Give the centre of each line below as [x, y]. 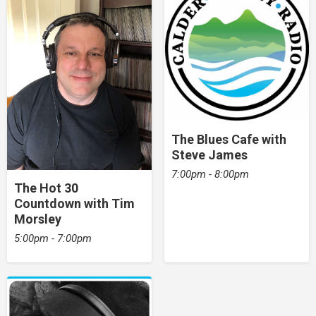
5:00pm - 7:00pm [53, 238]
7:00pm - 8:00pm [210, 175]
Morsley [38, 219]
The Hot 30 [46, 188]
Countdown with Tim [74, 203]
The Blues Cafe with [229, 140]
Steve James [209, 155]
